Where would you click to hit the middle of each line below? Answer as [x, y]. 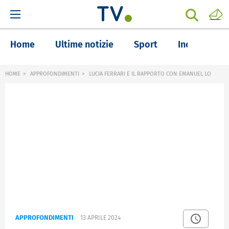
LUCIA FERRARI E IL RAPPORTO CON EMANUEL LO [149, 74]
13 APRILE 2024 [100, 218]
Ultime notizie [84, 44]
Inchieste [197, 44]
